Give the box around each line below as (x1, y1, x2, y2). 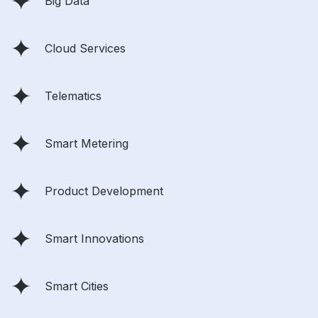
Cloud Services (45, 41, 126, 56)
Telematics (45, 89, 102, 104)
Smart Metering (45, 136, 128, 151)
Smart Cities (45, 279, 109, 294)
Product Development (45, 184, 163, 199)
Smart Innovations (45, 231, 144, 246)
